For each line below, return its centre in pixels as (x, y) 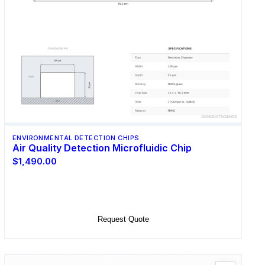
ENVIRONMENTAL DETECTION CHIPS (76, 138)
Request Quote (123, 219)
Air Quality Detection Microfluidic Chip (102, 148)
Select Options (123, 191)
